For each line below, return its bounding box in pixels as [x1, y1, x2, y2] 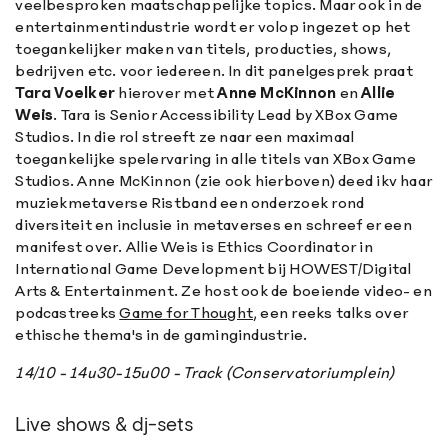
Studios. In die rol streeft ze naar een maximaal [15, 127, 355, 147]
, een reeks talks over [253, 303, 409, 323]
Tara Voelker [15, 83, 116, 103]
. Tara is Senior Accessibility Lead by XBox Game [53, 105, 399, 125]
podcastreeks [15, 303, 120, 323]
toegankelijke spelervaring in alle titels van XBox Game [15, 149, 416, 169]
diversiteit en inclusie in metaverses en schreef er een [15, 215, 412, 235]
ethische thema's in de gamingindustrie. [15, 325, 308, 345]
